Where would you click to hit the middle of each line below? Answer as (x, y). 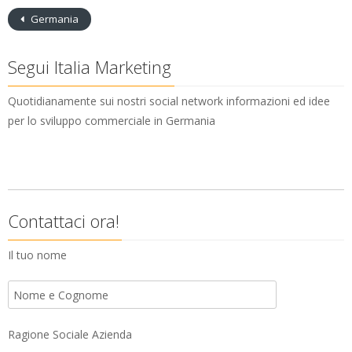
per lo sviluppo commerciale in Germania (112, 121)
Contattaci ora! (64, 221)
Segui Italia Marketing (90, 67)
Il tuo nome (37, 255)
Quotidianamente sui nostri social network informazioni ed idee (169, 101)
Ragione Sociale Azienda (70, 334)
